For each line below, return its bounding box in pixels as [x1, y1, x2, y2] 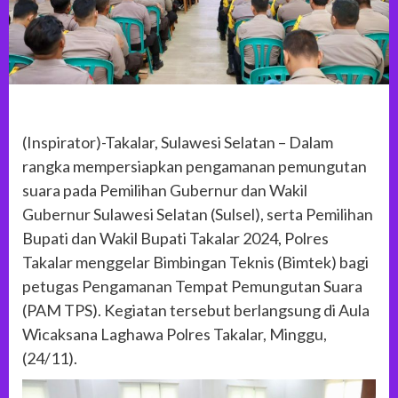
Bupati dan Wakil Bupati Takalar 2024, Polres [22, 228, 329, 249]
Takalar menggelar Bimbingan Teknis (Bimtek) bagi [22, 252, 369, 273]
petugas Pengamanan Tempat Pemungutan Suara [22, 276, 362, 297]
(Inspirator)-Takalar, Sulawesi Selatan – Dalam [22, 132, 333, 153]
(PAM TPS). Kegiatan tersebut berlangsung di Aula [22, 300, 370, 321]
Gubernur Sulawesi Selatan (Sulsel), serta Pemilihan [22, 204, 373, 225]
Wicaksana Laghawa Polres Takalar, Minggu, [22, 324, 327, 345]
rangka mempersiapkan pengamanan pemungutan [22, 156, 367, 177]
